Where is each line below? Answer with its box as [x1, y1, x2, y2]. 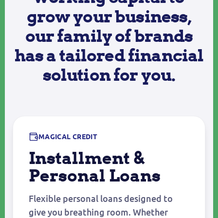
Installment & [29, 147, 144, 168]
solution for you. [42, 64, 176, 85]
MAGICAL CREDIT [38, 133, 97, 141]
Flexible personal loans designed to [29, 193, 173, 204]
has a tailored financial [14, 45, 204, 66]
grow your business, [26, 6, 192, 27]
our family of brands [25, 25, 193, 46]
